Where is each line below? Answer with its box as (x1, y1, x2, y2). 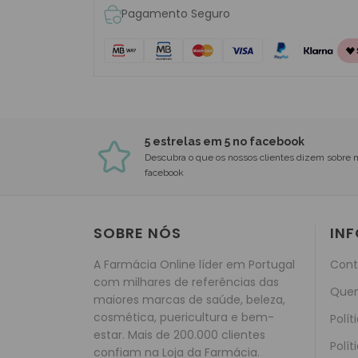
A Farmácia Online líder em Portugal (93, 257, 295, 272)
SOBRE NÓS (93, 223, 181, 243)
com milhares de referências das (93, 274, 279, 290)
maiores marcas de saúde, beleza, (93, 292, 285, 308)
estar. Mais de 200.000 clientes (93, 327, 265, 343)
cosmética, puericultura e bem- (93, 309, 274, 325)
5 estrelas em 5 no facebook (145, 135, 304, 148)
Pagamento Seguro (121, 6, 230, 22)
